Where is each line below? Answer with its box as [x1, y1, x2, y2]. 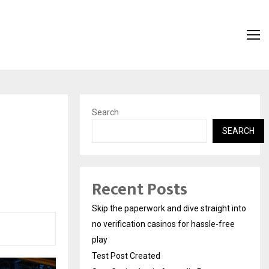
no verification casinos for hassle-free [92, 219, 235, 229]
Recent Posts [92, 175, 187, 204]
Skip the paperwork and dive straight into [92, 203, 246, 213]
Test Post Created [92, 250, 160, 261]
